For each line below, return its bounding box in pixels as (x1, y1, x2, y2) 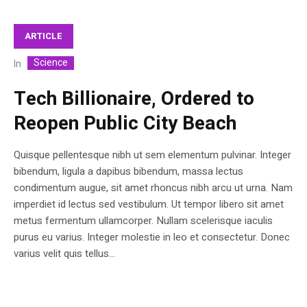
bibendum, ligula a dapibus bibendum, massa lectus (14, 163, 243, 179)
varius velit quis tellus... (14, 245, 115, 261)
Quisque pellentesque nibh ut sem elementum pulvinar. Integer (14, 147, 291, 162)
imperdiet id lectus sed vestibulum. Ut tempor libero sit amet (14, 196, 284, 212)
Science (34, 55, 68, 70)
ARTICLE (25, 29, 62, 42)
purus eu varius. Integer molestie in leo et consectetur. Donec (14, 229, 290, 245)
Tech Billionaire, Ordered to (14, 84, 254, 113)
